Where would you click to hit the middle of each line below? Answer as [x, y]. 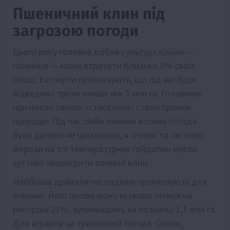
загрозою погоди [76, 31]
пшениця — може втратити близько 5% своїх [104, 66]
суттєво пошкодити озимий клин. [81, 163]
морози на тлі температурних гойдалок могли [105, 149]
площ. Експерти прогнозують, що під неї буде [105, 80]
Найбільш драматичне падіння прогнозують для [110, 182]
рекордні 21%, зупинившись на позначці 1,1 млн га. [115, 209]
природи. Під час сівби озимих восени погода [105, 121]
